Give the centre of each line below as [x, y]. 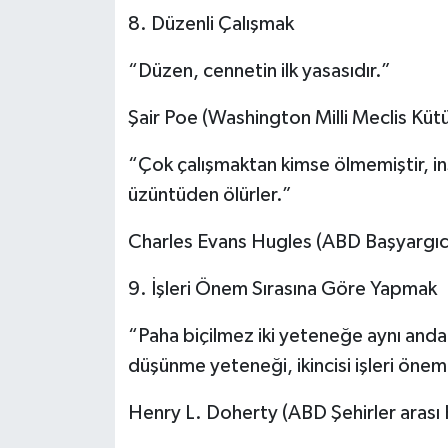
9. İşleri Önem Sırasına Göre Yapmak [282, 288]
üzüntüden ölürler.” [209, 194]
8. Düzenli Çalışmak [210, 23]
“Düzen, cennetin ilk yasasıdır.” [259, 70]
